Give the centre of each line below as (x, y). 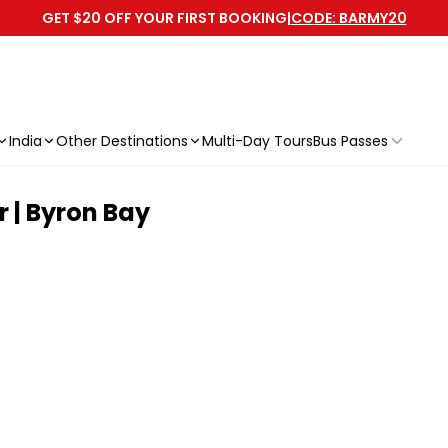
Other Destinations (122, 141)
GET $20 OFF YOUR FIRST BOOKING (164, 18)
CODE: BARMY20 (348, 18)
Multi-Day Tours (257, 141)
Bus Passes (350, 141)
